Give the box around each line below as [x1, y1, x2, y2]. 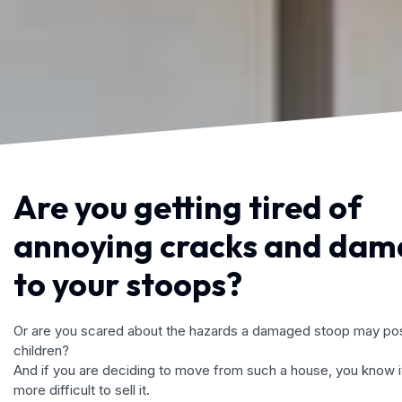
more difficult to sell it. [13, 381, 150, 399]
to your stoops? [13, 264, 242, 305]
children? [13, 342, 69, 360]
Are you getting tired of [13, 187, 362, 228]
